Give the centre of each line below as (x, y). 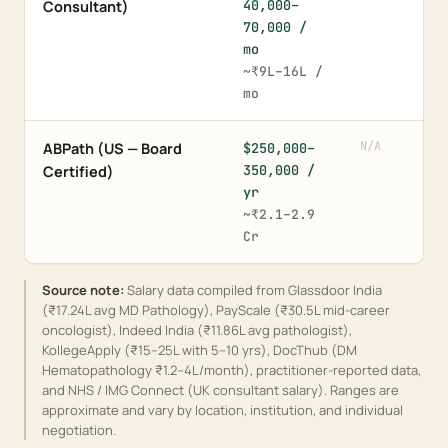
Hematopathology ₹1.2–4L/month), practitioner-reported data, (231, 370)
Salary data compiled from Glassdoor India (253, 290)
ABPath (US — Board (112, 148)
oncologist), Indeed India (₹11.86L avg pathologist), (197, 330)
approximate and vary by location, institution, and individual (222, 410)
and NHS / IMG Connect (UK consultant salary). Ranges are (220, 390)
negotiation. (79, 430)
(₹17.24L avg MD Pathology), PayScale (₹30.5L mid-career (216, 310)
